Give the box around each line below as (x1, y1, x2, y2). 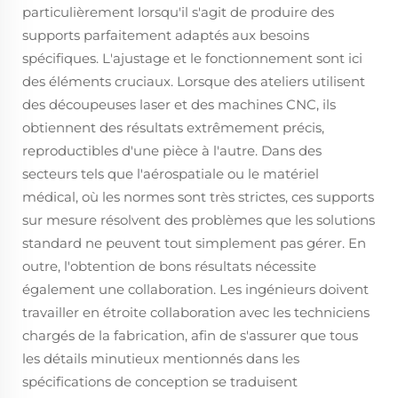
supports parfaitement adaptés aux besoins (22, 27, 309, 44)
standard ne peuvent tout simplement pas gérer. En (22, 235, 366, 251)
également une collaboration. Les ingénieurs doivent (22, 281, 369, 298)
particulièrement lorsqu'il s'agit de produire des (22, 4, 334, 20)
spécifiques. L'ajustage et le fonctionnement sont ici (22, 50, 362, 67)
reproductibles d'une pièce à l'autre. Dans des (22, 142, 322, 159)
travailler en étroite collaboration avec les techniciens (22, 304, 370, 321)
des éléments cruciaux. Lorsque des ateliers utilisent (22, 73, 365, 90)
